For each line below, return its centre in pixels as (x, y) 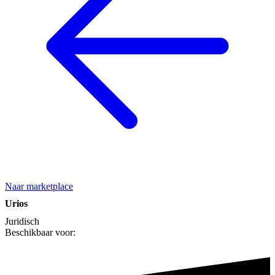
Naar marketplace (39, 186)
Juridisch (22, 222)
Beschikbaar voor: (40, 233)
